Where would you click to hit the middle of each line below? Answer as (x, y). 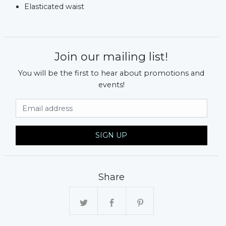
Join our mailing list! (111, 57)
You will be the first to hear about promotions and (111, 73)
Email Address (139, 104)
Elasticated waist (54, 7)
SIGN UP (111, 135)
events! (111, 85)
